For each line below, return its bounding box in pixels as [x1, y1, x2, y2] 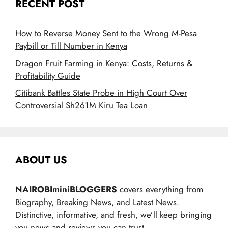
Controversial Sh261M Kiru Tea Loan [15, 99, 148, 112]
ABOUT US [15, 153, 67, 168]
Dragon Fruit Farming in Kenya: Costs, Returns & [15, 56, 192, 69]
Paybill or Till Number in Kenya [15, 40, 127, 52]
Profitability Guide [15, 69, 80, 82]
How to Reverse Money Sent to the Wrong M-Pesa [15, 27, 197, 40]
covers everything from [117, 183, 203, 196]
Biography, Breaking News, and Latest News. [15, 196, 179, 209]
